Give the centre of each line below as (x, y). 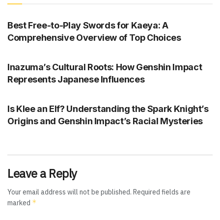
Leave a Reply (42, 174)
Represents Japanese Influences (76, 80)
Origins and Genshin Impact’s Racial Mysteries (105, 121)
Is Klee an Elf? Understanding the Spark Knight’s (108, 109)
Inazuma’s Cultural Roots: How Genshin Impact (105, 67)
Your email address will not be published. (69, 192)
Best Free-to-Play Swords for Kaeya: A (88, 26)
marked (20, 203)
